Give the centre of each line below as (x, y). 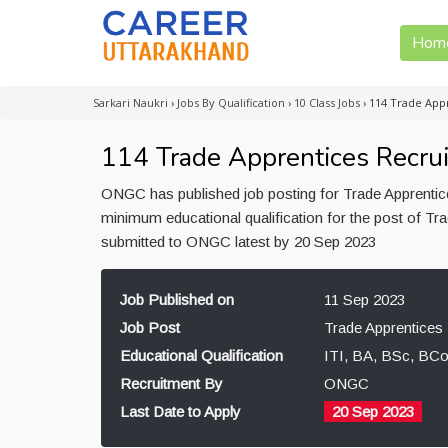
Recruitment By (171, 383)
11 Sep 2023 (364, 299)
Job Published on (177, 299)
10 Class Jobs (327, 102)
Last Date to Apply (180, 411)
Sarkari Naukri (130, 102)
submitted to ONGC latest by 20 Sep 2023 (238, 241)
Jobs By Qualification (231, 102)
